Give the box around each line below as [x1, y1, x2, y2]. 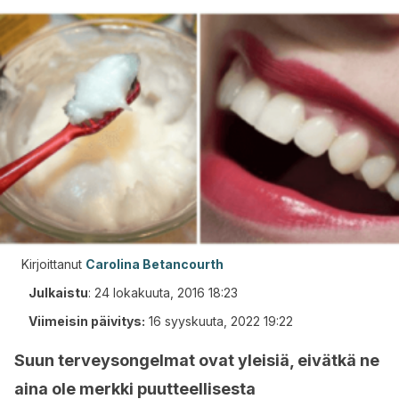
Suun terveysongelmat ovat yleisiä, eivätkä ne [14, 351, 379, 370]
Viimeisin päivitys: [28, 313, 145, 329]
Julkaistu [28, 285, 88, 300]
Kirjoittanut [21, 256, 82, 272]
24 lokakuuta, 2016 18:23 [94, 285, 238, 300]
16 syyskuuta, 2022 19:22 [149, 313, 293, 329]
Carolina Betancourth [85, 256, 224, 272]
